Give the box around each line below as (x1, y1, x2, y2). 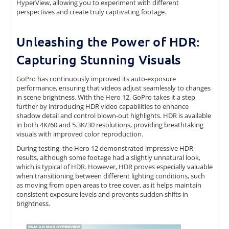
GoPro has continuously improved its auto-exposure (16, 74, 176, 84)
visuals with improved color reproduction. (16, 129, 143, 139)
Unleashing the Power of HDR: (16, 33, 200, 50)
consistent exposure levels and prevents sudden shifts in (16, 190, 188, 199)
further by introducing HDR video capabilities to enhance (16, 102, 189, 111)
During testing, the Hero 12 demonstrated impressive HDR (16, 144, 193, 153)
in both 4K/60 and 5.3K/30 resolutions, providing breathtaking (16, 120, 203, 130)
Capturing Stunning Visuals (16, 51, 181, 68)
